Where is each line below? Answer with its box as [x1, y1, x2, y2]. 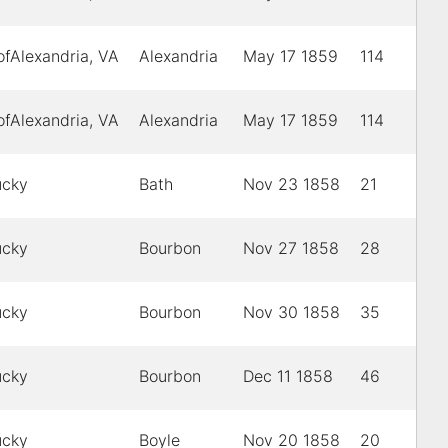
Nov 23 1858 [243, 174, 340, 195]
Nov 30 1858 [243, 302, 340, 323]
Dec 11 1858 [243, 366, 333, 387]
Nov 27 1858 [243, 238, 339, 259]
